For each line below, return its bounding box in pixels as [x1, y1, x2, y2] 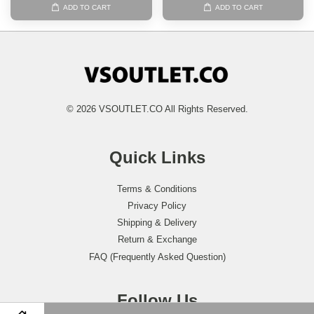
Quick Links [109, 147, 205, 167]
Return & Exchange [117, 234, 197, 245]
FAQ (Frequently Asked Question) [88, 251, 226, 262]
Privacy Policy [128, 200, 186, 212]
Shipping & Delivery [117, 217, 197, 228]
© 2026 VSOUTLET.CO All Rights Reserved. [66, 103, 248, 114]
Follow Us [116, 290, 198, 310]
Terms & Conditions [117, 183, 197, 194]
